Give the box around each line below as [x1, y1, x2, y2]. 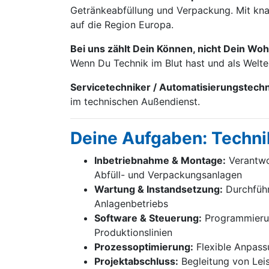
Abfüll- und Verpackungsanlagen [94, 169, 242, 181]
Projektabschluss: [94, 255, 178, 267]
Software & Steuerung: [94, 212, 202, 224]
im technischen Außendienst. [70, 95, 200, 107]
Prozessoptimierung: [94, 241, 193, 253]
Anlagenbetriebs [94, 198, 168, 210]
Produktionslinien [94, 226, 172, 238]
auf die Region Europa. [70, 19, 174, 31]
